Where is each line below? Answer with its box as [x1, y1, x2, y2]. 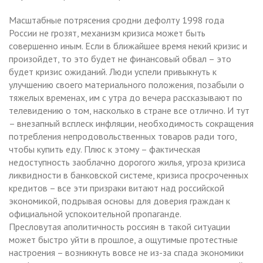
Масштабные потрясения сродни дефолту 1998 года [9, 14, 224, 26]
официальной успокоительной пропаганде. [9, 207, 181, 220]
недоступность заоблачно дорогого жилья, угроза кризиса [9, 156, 245, 168]
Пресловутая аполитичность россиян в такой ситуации [9, 220, 230, 232]
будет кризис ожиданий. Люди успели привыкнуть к [9, 65, 217, 77]
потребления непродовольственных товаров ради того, [9, 130, 237, 142]
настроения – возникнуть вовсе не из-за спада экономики [9, 246, 244, 258]
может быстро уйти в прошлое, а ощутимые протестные [9, 233, 238, 245]
